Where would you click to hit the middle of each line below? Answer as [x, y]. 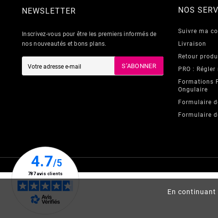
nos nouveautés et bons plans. [64, 44]
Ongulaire [193, 89]
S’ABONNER [139, 66]
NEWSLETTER [49, 11]
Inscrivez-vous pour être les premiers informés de [89, 34]
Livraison [192, 44]
